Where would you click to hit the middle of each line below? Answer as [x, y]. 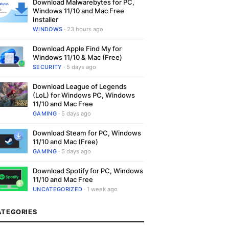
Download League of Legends [80, 86]
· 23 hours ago [83, 29]
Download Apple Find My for [77, 49]
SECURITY [47, 67]
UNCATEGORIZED [58, 189]
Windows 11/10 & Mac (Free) [77, 57]
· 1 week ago [100, 189]
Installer [45, 19]
